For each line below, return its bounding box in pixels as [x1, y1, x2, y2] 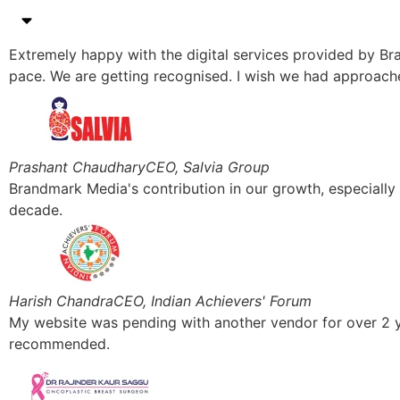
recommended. [9, 334, 110, 353]
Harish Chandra [9, 291, 113, 310]
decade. [9, 200, 62, 219]
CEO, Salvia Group [146, 157, 270, 176]
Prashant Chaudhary [9, 157, 146, 176]
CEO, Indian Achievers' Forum [113, 291, 312, 310]
